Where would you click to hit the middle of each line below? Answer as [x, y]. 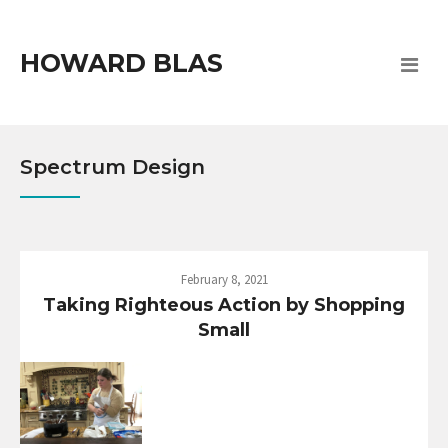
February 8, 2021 [224, 280]
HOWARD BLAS [121, 63]
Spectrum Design [112, 167]
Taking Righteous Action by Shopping [224, 305]
